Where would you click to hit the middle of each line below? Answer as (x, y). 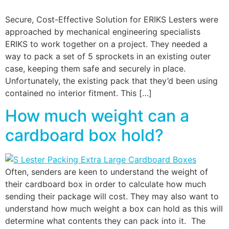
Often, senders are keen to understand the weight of (107, 172)
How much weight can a (97, 116)
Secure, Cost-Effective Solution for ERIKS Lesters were (112, 19)
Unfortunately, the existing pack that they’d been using (111, 81)
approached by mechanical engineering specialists (103, 31)
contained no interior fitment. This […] (78, 93)
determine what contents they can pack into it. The (105, 221)
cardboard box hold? (84, 135)
